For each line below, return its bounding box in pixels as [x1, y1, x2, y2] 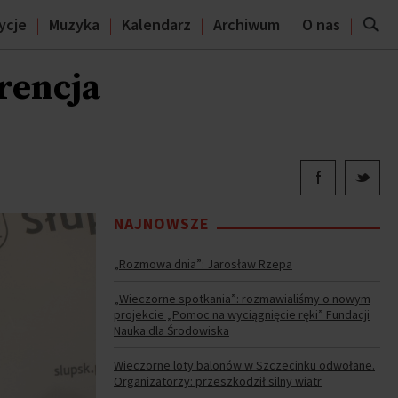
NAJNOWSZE [114, 213, 210, 234]
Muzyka [49, 14, 99, 35]
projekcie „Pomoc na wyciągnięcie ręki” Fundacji [114, 306, 370, 322]
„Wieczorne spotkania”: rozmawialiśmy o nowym [114, 291, 370, 306]
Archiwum [213, 14, 280, 35]
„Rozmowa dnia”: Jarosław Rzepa [114, 256, 292, 272]
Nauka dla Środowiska [114, 322, 229, 338]
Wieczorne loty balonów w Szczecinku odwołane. [114, 357, 375, 373]
